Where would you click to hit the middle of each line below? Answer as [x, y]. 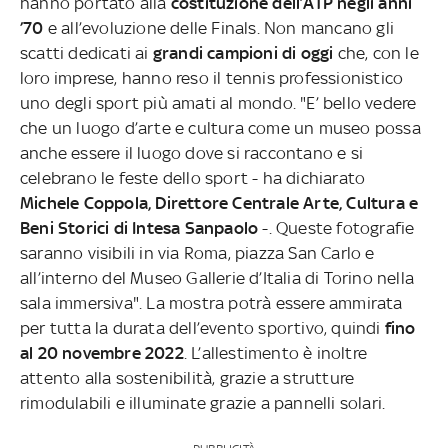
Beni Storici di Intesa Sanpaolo [141, 227]
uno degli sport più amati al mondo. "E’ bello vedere [218, 102]
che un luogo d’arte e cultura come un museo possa [220, 127]
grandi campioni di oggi [243, 52]
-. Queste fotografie [338, 227]
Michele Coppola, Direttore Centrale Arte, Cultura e [219, 202]
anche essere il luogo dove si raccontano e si [191, 152]
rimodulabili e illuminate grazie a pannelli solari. [203, 402]
